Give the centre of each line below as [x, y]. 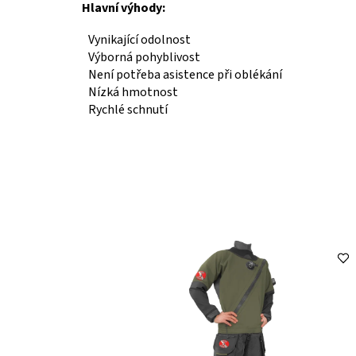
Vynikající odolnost [139, 39]
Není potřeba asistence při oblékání [185, 74]
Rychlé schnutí [128, 109]
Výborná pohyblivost [144, 57]
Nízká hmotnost [133, 92]
